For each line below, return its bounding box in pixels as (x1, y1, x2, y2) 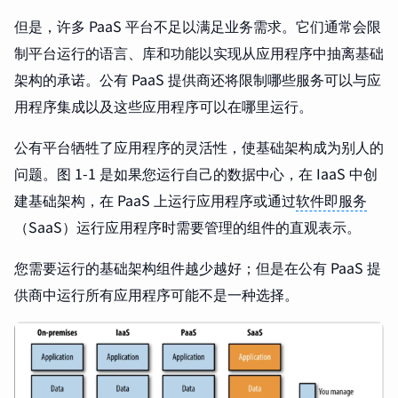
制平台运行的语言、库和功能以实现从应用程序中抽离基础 (14, 42, 384, 63)
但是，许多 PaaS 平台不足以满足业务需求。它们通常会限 (14, 15, 381, 36)
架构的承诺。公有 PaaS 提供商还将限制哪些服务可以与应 (14, 68, 381, 90)
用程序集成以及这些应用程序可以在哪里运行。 (14, 95, 313, 116)
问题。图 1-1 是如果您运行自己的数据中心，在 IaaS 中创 (14, 163, 378, 184)
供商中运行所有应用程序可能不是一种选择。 (14, 283, 298, 305)
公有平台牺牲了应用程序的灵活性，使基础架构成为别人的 (14, 136, 384, 157)
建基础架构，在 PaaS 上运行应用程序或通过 (14, 189, 296, 211)
